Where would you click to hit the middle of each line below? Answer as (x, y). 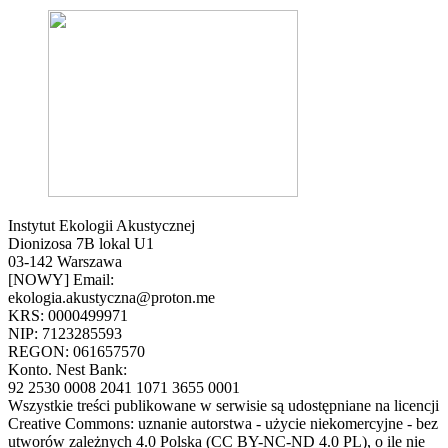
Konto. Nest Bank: (67, 370)
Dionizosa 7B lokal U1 (81, 244)
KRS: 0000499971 (68, 316)
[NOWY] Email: (61, 280)
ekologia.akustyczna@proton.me (111, 298)
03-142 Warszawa (65, 262)
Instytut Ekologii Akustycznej (101, 226)
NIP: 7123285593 (65, 334)
